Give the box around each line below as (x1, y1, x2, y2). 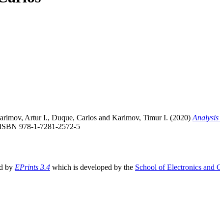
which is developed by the (50, 163, 135, 171)
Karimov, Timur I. (112, 113, 168, 122)
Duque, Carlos (52, 113, 97, 122)
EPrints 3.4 (15, 163, 50, 171)
